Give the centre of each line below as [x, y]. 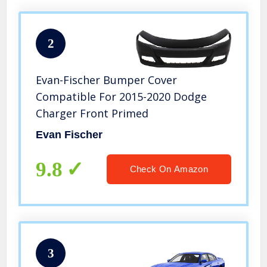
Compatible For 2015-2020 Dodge [122, 96]
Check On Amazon [169, 169]
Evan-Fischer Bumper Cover [107, 80]
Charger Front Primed [92, 113]
